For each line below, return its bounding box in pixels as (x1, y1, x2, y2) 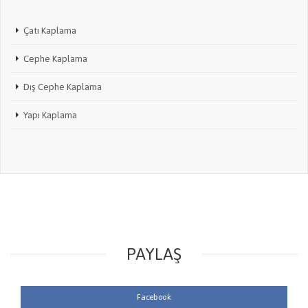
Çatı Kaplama (23, 24, 76, 36)
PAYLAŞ (126, 244, 181, 263)
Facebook (137, 291, 171, 302)
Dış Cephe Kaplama (23, 80, 102, 92)
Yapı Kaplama (23, 109, 77, 120)
